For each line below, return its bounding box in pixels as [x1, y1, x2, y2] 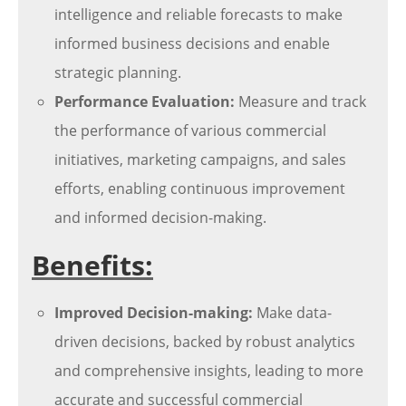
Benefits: [32, 246, 153, 284]
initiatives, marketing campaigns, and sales [54, 150, 346, 169]
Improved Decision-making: [54, 303, 253, 323]
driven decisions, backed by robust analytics [54, 332, 355, 352]
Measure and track [235, 92, 366, 111]
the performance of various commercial [54, 121, 326, 140]
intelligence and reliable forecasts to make [54, 5, 343, 24]
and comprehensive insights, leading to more [54, 361, 363, 381]
